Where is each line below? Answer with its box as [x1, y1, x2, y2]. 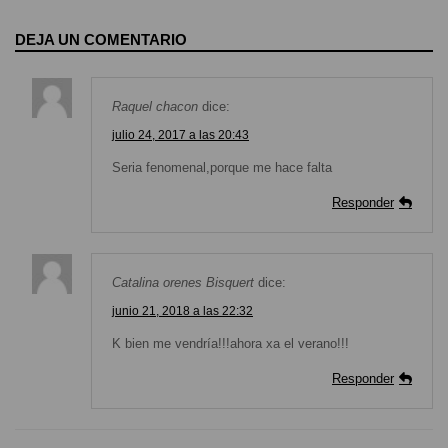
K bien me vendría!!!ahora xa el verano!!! [112, 336, 349, 352]
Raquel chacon [112, 99, 198, 115]
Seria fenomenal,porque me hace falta [112, 160, 332, 176]
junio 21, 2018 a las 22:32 [112, 304, 253, 318]
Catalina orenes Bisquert [112, 275, 254, 291]
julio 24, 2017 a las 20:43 [112, 128, 249, 142]
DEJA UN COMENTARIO [15, 31, 187, 49]
